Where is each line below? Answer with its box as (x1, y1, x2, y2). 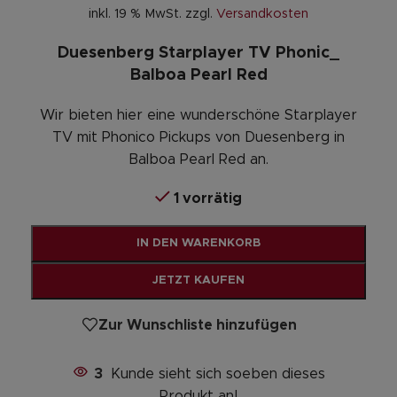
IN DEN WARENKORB (136, 237, 261, 250)
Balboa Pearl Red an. (128, 152, 269, 167)
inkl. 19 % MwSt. (89, 8, 182, 21)
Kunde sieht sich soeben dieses (110, 367, 325, 382)
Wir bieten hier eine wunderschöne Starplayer (40, 108, 357, 123)
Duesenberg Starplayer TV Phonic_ (58, 45, 339, 62)
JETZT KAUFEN (152, 275, 245, 287)
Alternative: (198, 229, 276, 244)
